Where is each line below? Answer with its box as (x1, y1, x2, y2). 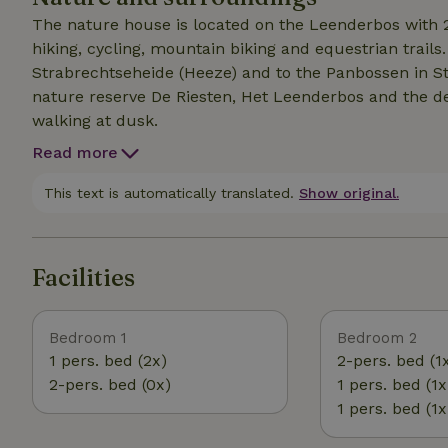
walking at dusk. (32, 111, 158, 130)
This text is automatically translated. (44, 185, 294, 201)
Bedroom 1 (49, 329, 127, 347)
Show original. (299, 185, 399, 201)
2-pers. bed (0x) (49, 375, 171, 394)
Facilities (32, 263, 135, 292)
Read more (32, 143, 118, 162)
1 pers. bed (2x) (49, 351, 167, 370)
